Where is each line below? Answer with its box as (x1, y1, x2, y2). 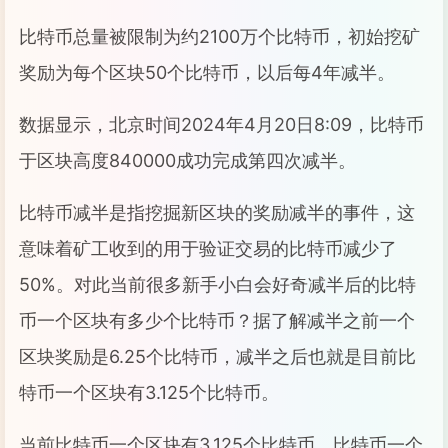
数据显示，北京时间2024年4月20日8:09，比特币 (19, 114, 424, 135)
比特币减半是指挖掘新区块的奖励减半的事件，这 (19, 202, 415, 223)
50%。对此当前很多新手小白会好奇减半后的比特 (19, 274, 416, 295)
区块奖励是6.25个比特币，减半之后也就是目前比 (19, 346, 416, 367)
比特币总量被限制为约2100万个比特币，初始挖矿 (19, 26, 420, 47)
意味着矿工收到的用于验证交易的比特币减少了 (19, 238, 397, 259)
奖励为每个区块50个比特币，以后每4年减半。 (19, 62, 395, 83)
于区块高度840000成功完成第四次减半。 (19, 150, 356, 171)
